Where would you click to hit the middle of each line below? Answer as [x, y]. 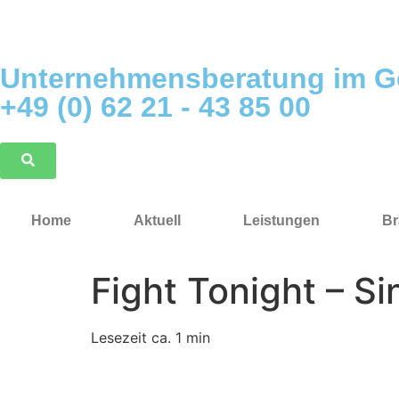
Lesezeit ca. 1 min [151, 338]
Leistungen [281, 220]
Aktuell [157, 220]
